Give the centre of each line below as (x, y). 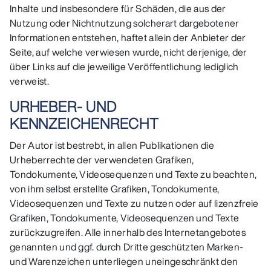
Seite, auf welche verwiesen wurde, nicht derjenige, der (129, 52)
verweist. (29, 81)
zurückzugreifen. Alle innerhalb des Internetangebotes (128, 233)
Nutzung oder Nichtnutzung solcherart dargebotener (125, 23)
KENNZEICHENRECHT (84, 123)
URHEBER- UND (63, 106)
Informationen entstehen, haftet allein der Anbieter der (128, 37)
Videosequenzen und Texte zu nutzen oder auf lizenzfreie (134, 204)
